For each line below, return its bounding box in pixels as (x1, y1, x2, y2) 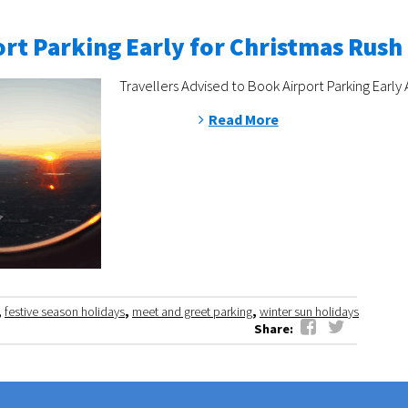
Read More (208, 110, 279, 129)
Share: (254, 321, 297, 338)
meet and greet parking (132, 303, 252, 321)
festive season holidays (5, 303, 125, 321)
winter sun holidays (260, 303, 359, 321)
